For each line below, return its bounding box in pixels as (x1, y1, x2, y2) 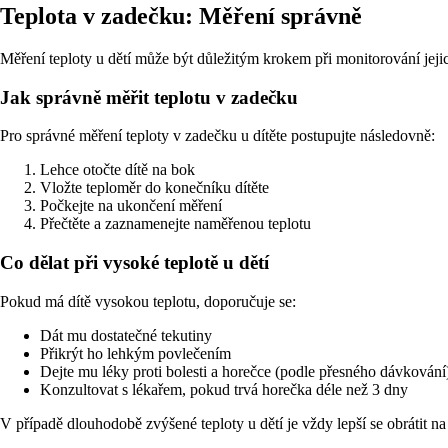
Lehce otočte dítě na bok (40, 161, 195, 179)
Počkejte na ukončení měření (40, 197, 222, 215)
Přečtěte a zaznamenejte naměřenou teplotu (40, 215, 311, 233)
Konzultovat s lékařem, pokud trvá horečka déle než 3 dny (40, 380, 408, 398)
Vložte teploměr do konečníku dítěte (40, 179, 269, 197)
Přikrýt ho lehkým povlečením (40, 344, 231, 362)
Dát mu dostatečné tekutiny (40, 326, 212, 344)
